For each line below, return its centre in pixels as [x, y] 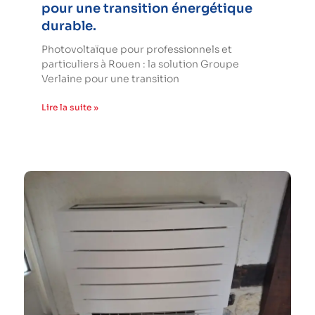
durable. [69, 26]
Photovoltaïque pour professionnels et [137, 49]
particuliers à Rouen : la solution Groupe [140, 64]
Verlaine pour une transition [110, 78]
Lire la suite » [70, 107]
